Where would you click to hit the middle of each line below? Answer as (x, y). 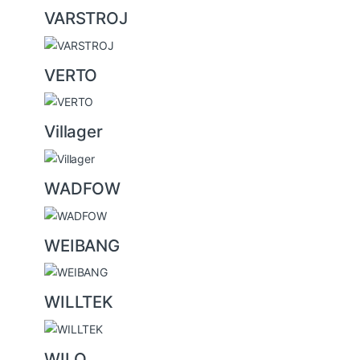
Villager (74, 132)
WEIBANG (82, 245)
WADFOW (83, 188)
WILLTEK (79, 302)
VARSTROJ (86, 18)
